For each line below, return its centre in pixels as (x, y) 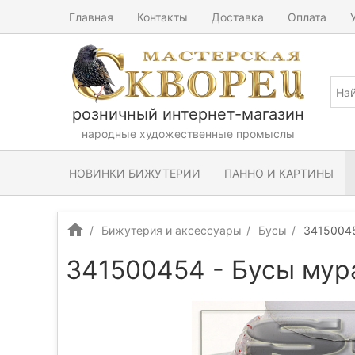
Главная (91, 17)
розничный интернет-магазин (188, 114)
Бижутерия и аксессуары (172, 230)
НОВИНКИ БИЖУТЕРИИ (135, 173)
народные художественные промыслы (188, 134)
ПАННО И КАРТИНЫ (279, 173)
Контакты (162, 17)
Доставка (238, 17)
